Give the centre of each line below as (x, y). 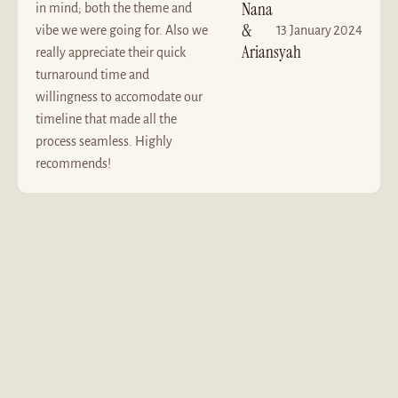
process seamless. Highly (104, 141)
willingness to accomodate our (119, 97)
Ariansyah (272, 52)
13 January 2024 (319, 30)
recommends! (73, 163)
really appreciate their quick (111, 52)
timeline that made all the (106, 119)
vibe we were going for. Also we (122, 30)
